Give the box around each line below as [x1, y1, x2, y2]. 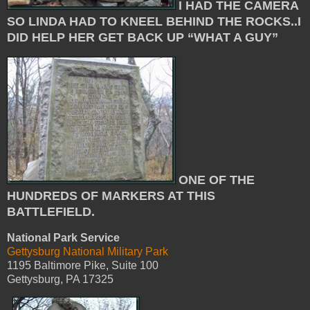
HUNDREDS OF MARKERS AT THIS [7, 188, 215, 203]
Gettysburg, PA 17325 [7, 273, 113, 285]
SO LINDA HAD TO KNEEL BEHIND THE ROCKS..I [7, 14, 301, 28]
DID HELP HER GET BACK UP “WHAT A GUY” [7, 30, 278, 44]
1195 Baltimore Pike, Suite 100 [7, 259, 158, 271]
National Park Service [7, 231, 120, 244]
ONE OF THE [179, 172, 255, 187]
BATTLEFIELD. [7, 204, 95, 219]
